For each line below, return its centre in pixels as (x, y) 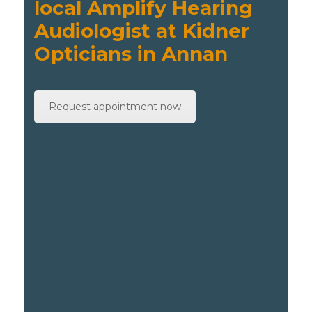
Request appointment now (115, 107)
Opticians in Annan (131, 54)
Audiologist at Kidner (142, 31)
